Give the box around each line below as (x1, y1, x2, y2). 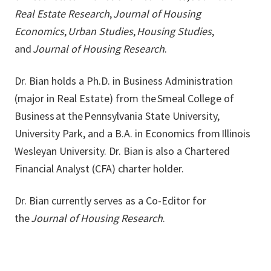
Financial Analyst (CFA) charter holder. (15, 162, 184, 176)
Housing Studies (137, 24, 212, 39)
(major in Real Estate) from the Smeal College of (15, 91, 234, 106)
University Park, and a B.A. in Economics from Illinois (15, 126, 250, 141)
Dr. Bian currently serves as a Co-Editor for (15, 194, 206, 208)
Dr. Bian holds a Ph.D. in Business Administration (15, 74, 233, 88)
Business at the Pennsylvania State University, (15, 109, 220, 123)
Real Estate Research (15, 7, 109, 21)
